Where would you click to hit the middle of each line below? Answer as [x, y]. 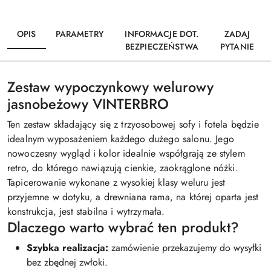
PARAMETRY [79, 34]
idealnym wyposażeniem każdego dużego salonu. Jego [121, 139]
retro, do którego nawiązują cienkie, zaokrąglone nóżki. [123, 168]
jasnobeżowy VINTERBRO [88, 104]
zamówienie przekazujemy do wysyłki [185, 247]
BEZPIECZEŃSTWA [162, 46]
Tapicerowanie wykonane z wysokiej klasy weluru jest [116, 182]
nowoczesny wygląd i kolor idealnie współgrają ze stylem [126, 153]
